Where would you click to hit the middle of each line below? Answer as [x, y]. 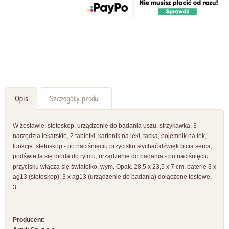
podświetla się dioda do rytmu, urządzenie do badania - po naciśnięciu [111, 157]
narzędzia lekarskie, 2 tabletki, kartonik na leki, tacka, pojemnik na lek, [110, 136]
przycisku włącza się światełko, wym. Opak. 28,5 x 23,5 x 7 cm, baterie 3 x [114, 167]
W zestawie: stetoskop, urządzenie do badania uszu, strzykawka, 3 [105, 126]
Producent [28, 220]
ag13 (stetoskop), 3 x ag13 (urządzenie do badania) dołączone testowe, [112, 177]
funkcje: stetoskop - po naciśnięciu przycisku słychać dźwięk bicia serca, [112, 146]
